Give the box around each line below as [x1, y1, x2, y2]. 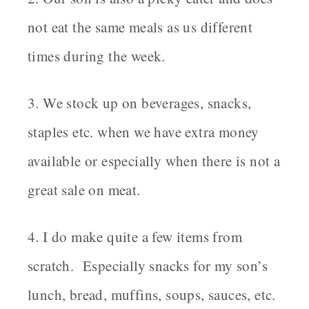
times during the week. [28, 46, 166, 66]
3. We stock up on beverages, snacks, [28, 93, 252, 113]
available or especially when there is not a [28, 151, 281, 171]
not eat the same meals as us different [28, 17, 253, 37]
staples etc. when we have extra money [28, 122, 259, 142]
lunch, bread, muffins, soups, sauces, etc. [28, 285, 276, 305]
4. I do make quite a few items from [28, 227, 242, 247]
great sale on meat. [28, 180, 141, 200]
